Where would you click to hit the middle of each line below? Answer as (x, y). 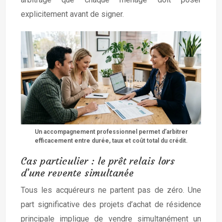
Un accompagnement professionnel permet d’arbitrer (111, 132)
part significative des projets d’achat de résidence (111, 204)
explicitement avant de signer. (72, 14)
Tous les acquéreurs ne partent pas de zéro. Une (111, 190)
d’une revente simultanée (77, 172)
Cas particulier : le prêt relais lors (98, 161)
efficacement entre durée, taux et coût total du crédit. (111, 140)
